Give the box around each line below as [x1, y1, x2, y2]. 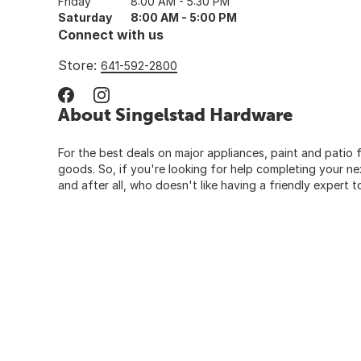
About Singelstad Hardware [58, 103, 293, 125]
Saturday [58, 10, 112, 24]
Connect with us [58, 26, 164, 43]
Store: [58, 56, 101, 73]
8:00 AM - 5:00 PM [131, 10, 237, 24]
